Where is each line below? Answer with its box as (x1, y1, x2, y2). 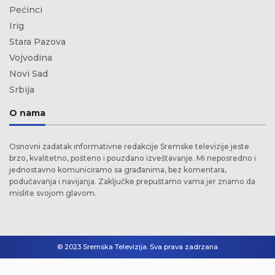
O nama (9, 107, 45, 118)
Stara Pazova (9, 36, 66, 47)
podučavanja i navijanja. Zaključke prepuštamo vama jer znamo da (9, 176, 255, 186)
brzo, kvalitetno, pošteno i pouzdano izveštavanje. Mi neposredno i (9, 153, 256, 163)
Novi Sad (9, 68, 48, 79)
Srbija (9, 83, 34, 95)
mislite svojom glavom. (9, 188, 96, 198)
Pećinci (9, 4, 42, 15)
